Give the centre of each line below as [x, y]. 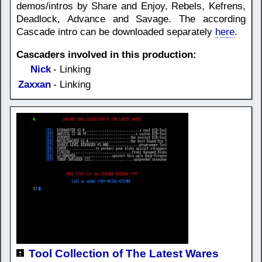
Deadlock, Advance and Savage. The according [131, 19]
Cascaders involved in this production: [106, 54]
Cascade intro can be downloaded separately [116, 32]
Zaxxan [35, 84]
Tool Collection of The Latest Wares [124, 253]
